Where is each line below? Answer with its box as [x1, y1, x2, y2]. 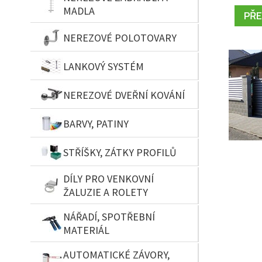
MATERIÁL [63, 223, 109, 237]
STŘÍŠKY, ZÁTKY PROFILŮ [63, 145, 177, 159]
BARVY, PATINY [63, 116, 129, 130]
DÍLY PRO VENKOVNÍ [63, 172, 154, 185]
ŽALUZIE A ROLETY [63, 185, 148, 199]
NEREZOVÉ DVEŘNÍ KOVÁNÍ [63, 88, 185, 102]
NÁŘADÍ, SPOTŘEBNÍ [63, 210, 155, 223]
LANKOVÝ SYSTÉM [63, 59, 144, 73]
